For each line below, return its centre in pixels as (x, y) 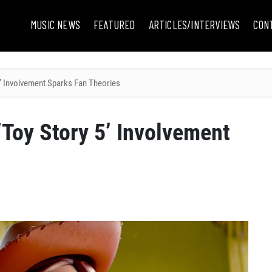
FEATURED (114, 25)
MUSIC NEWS (55, 25)
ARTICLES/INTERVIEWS (194, 25)
